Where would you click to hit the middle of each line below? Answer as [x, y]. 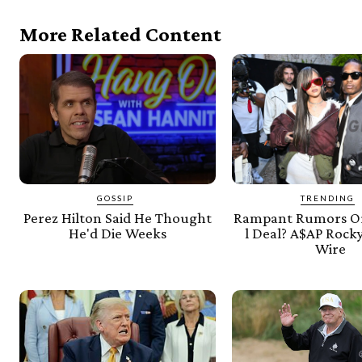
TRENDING [328, 198]
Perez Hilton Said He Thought [118, 217]
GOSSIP [116, 198]
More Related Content [120, 35]
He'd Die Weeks [118, 233]
